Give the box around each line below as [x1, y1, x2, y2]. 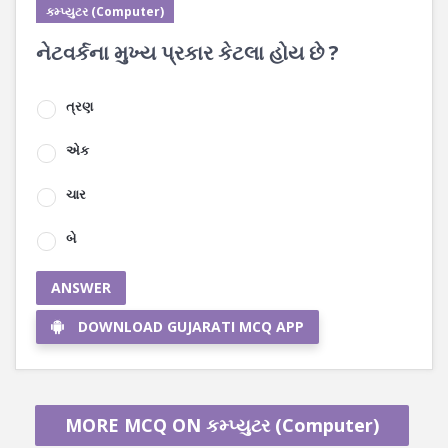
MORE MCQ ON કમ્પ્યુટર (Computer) [64, 413, 379, 437]
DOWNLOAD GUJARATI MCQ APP [78, 317, 304, 336]
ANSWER [51, 278, 111, 297]
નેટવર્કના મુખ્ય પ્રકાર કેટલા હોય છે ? [36, 39, 339, 66]
